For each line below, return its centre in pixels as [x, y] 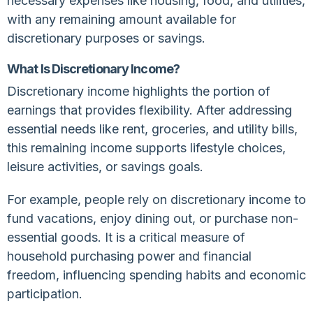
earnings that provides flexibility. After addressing [150, 110]
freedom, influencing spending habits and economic [156, 275]
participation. [45, 293]
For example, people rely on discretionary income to [156, 199]
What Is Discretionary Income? [93, 68]
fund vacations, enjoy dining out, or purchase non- [153, 218]
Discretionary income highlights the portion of [139, 91]
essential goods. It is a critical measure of [126, 237]
